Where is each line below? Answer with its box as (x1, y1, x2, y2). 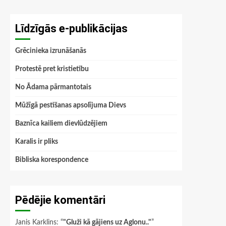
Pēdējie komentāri (15, 194, 105, 206)
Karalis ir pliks (15, 138, 58, 145)
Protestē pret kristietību (15, 66, 89, 73)
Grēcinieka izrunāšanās (15, 47, 86, 54)
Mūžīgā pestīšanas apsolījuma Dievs (15, 102, 126, 109)
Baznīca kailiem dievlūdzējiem (15, 120, 107, 127)
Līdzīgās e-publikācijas (15, 22, 128, 35)
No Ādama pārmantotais (15, 84, 91, 91)
